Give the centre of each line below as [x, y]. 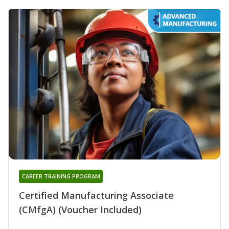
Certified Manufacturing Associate [96, 195]
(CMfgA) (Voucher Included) [80, 209]
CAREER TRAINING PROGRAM [61, 176]
